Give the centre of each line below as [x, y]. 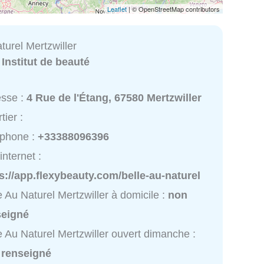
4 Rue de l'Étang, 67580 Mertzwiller [114, 98]
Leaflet [117, 9]
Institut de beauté [46, 62]
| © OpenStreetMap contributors [173, 9]
